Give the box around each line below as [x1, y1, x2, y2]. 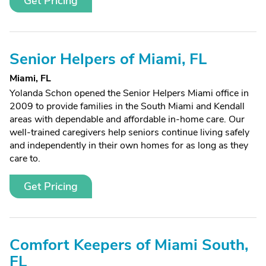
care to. [9, 152, 40, 165]
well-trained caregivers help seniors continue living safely [9, 126, 249, 139]
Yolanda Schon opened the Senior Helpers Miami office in [9, 87, 249, 100]
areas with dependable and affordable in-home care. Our [9, 113, 245, 126]
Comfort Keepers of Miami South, [9, 235, 248, 255]
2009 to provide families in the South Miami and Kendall [9, 100, 245, 113]
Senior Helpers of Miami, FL [9, 49, 207, 69]
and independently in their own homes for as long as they [9, 139, 248, 152]
